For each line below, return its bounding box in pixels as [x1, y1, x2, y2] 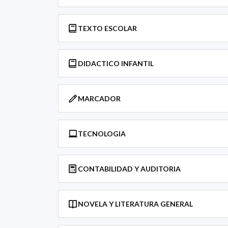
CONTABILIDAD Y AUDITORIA [78, 164, 181, 173]
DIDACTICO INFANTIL [78, 59, 154, 68]
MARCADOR [78, 94, 121, 103]
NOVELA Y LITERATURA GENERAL [78, 199, 193, 208]
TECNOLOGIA [78, 129, 126, 138]
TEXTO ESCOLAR [78, 24, 137, 33]
